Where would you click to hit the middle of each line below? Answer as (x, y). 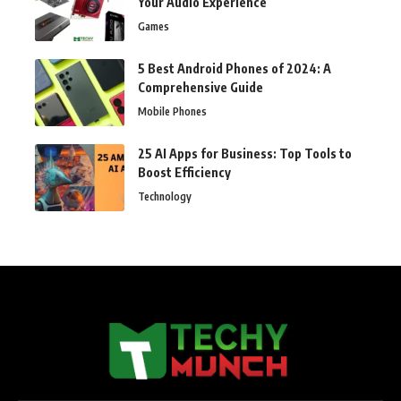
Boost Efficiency (184, 173)
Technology (165, 197)
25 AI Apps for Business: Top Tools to (245, 154)
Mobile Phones (172, 112)
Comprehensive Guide (200, 88)
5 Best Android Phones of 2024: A (235, 69)
